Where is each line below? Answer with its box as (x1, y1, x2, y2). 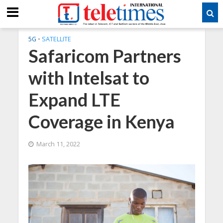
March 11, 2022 (36, 140, 80, 148)
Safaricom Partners (28, 45, 181, 67)
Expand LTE (28, 89, 120, 111)
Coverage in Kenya (28, 111, 175, 132)
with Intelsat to (28, 67, 149, 89)
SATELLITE (41, 35, 71, 43)
